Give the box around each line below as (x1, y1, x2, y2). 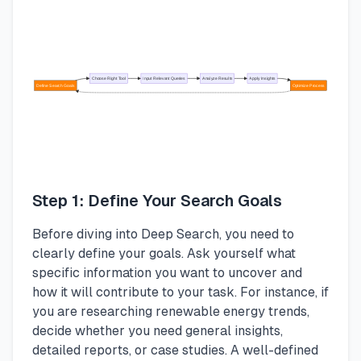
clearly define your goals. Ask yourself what (32, 245, 296, 261)
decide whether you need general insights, (32, 322, 283, 338)
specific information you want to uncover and (32, 264, 302, 280)
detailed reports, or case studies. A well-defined (32, 342, 318, 358)
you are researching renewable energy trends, (32, 303, 309, 319)
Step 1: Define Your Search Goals (32, 191, 282, 210)
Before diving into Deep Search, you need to (32, 226, 294, 242)
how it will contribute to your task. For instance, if (32, 284, 329, 300)
